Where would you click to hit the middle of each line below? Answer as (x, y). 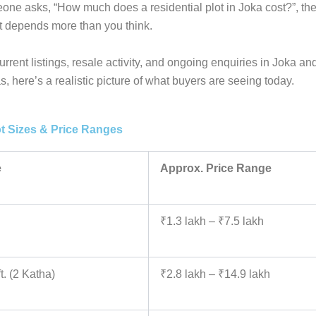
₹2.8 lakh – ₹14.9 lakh (215, 274)
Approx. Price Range (216, 168)
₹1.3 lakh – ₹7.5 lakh (212, 221)
